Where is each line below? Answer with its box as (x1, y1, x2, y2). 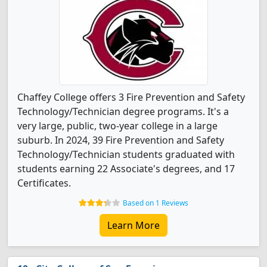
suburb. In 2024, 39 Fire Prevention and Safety (17, 133, 224, 147)
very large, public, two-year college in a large (17, 119, 218, 132)
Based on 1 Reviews (123, 198, 188, 208)
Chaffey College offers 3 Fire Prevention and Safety (17, 91, 245, 104)
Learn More (107, 219, 160, 232)
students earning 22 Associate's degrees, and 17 (17, 162, 235, 175)
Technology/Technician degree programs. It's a (17, 105, 229, 118)
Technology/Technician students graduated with (17, 148, 235, 161)
